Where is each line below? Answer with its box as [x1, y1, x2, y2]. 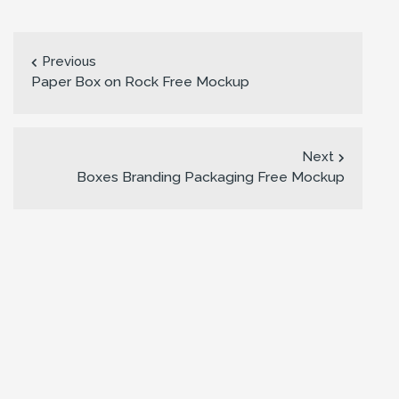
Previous [42, 53, 96, 69]
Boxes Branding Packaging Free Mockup [76, 167, 345, 185]
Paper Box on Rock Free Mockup [31, 72, 249, 90]
